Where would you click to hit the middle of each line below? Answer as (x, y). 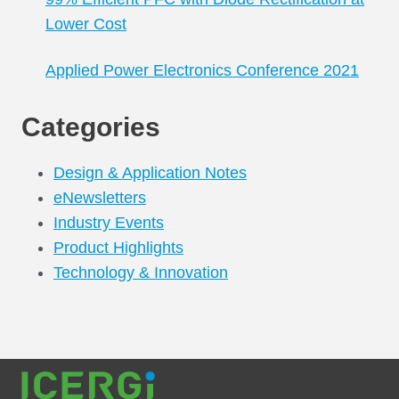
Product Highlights (118, 248)
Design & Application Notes (150, 173)
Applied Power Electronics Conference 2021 (202, 71)
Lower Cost (86, 24)
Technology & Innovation (141, 273)
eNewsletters (100, 198)
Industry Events (109, 223)
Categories (91, 127)
